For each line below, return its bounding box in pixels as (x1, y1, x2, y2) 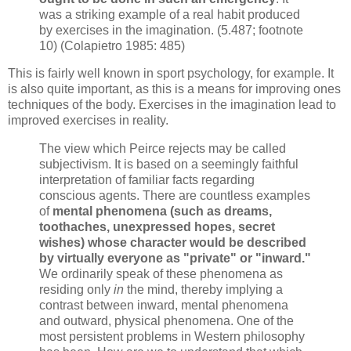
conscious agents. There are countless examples (39, 189, 310, 203)
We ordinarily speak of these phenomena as (39, 267, 283, 281)
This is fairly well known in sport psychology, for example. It (8, 67, 334, 81)
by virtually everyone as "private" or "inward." (39, 251, 311, 266)
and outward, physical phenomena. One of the (39, 314, 294, 328)
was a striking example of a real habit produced (39, 7, 300, 21)
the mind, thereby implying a (124, 283, 283, 297)
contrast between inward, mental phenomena (39, 299, 288, 313)
